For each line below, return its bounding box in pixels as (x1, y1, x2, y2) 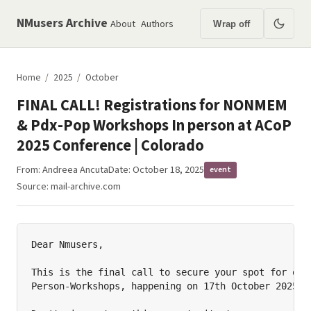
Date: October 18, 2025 (108, 162, 204, 177)
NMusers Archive (17, 15, 108, 32)
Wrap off (213, 18, 251, 29)
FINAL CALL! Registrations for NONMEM (17, 94, 287, 117)
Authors (141, 16, 174, 31)
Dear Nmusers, (31, 238, 103, 250)
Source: (17, 178, 51, 194)
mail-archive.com (51, 178, 121, 194)
